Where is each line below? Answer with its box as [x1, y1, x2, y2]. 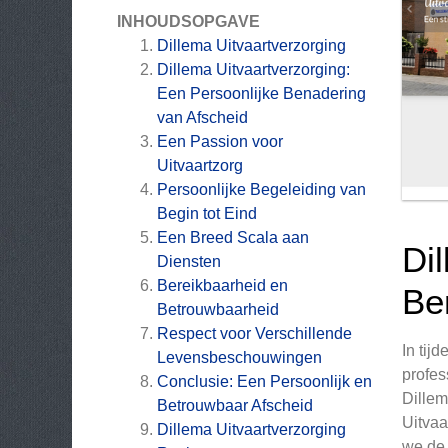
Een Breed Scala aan [157, 229, 309, 246]
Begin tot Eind [157, 205, 257, 222]
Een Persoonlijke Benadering [157, 85, 366, 102]
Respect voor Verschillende [157, 325, 352, 342]
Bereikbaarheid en [157, 277, 288, 294]
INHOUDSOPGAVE [117, 13, 260, 30]
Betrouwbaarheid [157, 301, 279, 318]
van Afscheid [157, 109, 248, 126]
